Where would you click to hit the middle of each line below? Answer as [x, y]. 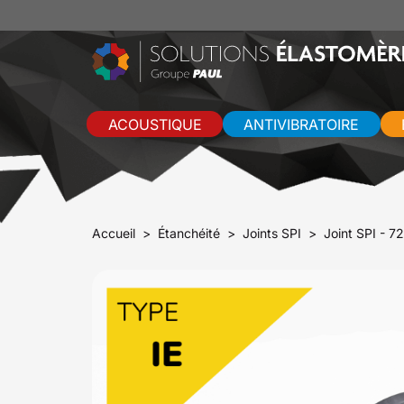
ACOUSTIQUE [155, 124]
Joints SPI [272, 233]
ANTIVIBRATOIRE [302, 124]
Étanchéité [189, 233]
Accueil [114, 233]
